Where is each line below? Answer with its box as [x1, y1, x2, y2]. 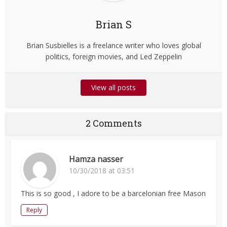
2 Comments [85, 117, 142, 130]
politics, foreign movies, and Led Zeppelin [45, 52, 182, 62]
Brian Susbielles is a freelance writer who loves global [26, 41, 201, 51]
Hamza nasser [69, 154, 124, 165]
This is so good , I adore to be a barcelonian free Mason [21, 188, 206, 199]
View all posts [91, 83, 136, 93]
